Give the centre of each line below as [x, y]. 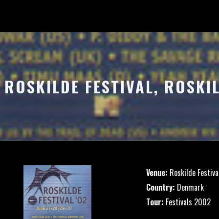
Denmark [189, 187]
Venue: [157, 173]
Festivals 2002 [187, 202]
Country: [161, 187]
